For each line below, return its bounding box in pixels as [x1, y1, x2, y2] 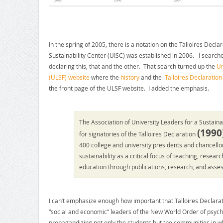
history [120, 73, 139, 82]
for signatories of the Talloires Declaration [79, 130, 197, 138]
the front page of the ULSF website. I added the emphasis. [48, 84, 209, 93]
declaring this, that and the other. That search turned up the [48, 62, 217, 71]
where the [89, 73, 120, 82]
